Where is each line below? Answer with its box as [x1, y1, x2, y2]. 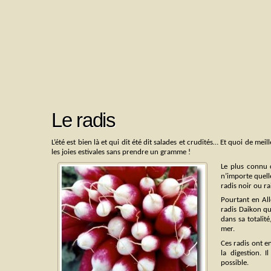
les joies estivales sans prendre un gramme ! [51, 148, 191, 156]
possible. [221, 259, 249, 267]
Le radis [51, 109, 116, 131]
